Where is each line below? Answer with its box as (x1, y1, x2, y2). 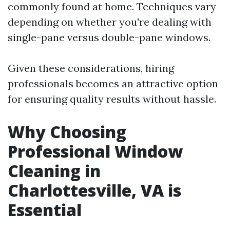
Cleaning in (8, 160, 101, 182)
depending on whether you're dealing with (8, 15, 212, 28)
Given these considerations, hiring (8, 62, 174, 74)
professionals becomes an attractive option (8, 77, 218, 90)
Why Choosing (8, 121, 126, 143)
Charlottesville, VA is (8, 179, 181, 201)
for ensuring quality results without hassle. (8, 92, 216, 105)
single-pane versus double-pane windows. (8, 31, 210, 44)
